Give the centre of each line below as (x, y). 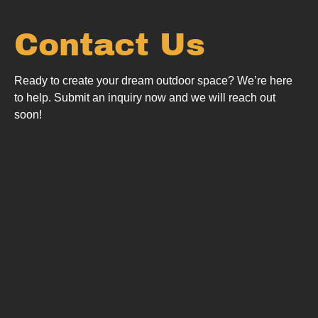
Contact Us (110, 44)
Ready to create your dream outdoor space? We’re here (153, 80)
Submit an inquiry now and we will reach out (165, 97)
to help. (34, 97)
